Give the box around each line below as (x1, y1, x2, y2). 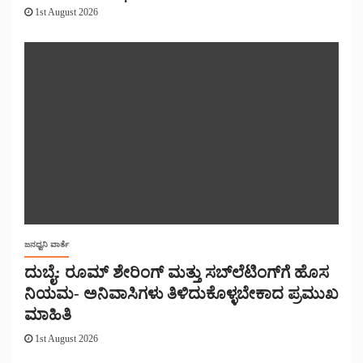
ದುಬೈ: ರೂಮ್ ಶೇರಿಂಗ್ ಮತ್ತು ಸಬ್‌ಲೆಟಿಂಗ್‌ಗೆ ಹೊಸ (24, 263, 329, 282)
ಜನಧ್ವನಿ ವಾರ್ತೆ (24, 240, 69, 250)
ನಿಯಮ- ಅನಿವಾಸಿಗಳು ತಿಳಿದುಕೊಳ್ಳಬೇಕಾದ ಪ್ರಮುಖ (24, 284, 339, 303)
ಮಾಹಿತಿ (24, 305, 71, 324)
